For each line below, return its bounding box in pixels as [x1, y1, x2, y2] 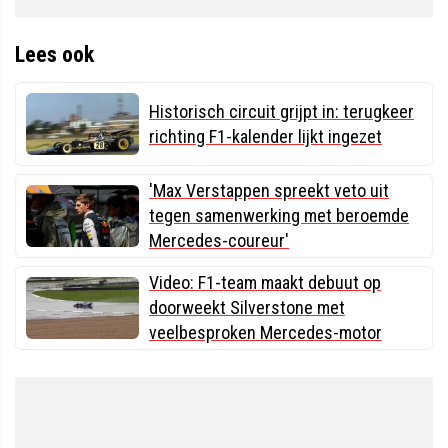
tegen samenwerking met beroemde [149, 205, 409, 227]
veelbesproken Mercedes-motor [149, 322, 382, 344]
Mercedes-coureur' [149, 230, 289, 252]
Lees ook [15, 42, 94, 68]
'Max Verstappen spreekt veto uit [149, 180, 389, 202]
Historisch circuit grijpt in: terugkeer [149, 101, 414, 123]
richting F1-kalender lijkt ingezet [149, 126, 382, 148]
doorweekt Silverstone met [149, 297, 345, 319]
